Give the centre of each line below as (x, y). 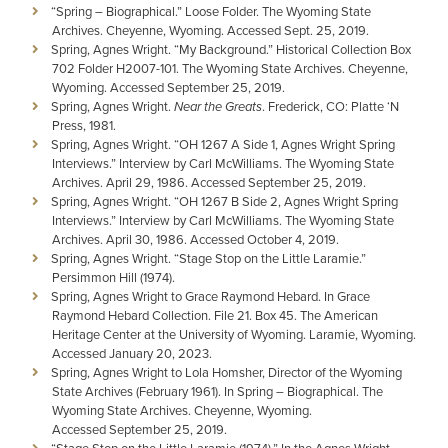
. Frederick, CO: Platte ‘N (330, 106)
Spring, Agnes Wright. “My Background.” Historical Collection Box (231, 49)
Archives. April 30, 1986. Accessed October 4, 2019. (195, 239)
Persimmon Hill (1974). (113, 277)
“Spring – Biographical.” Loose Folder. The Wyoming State (211, 11)
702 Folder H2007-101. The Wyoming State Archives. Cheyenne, (230, 68)
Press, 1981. (84, 125)
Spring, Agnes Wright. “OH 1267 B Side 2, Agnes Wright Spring (224, 201)
